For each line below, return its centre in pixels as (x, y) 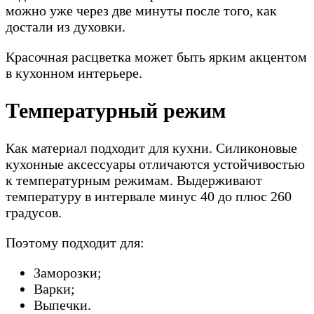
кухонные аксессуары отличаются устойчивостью (155, 164)
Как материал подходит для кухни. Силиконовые (151, 148)
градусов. (34, 213)
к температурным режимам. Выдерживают (134, 180)
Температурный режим (116, 111)
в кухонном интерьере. (74, 73)
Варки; (54, 289)
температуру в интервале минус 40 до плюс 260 (149, 197)
